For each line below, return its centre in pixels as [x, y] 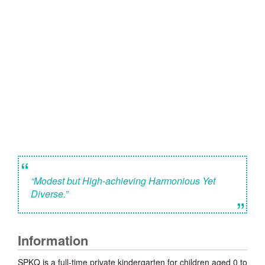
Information [53, 240]
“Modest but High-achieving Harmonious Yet [123, 181]
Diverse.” [49, 194]
